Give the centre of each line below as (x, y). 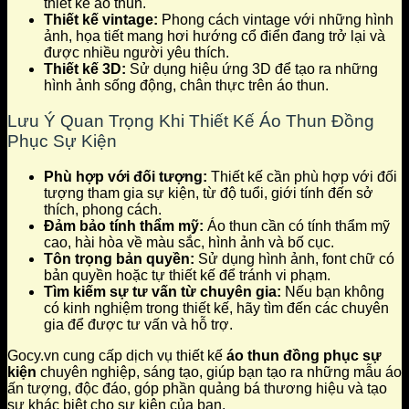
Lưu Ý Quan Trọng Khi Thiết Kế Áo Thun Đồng (191, 121)
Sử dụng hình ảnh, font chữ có (294, 258)
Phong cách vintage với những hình (276, 20)
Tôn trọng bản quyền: (119, 258)
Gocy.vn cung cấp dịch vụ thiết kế (117, 355)
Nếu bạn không (333, 291)
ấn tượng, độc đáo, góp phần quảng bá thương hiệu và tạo (197, 388)
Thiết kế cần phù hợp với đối (302, 176)
